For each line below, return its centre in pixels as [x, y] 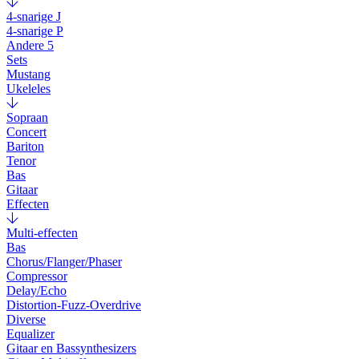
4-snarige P [35, 30]
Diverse [26, 319]
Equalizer [30, 333]
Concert [26, 131]
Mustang [28, 74]
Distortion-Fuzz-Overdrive [74, 305]
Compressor [37, 276]
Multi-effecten [42, 232]
